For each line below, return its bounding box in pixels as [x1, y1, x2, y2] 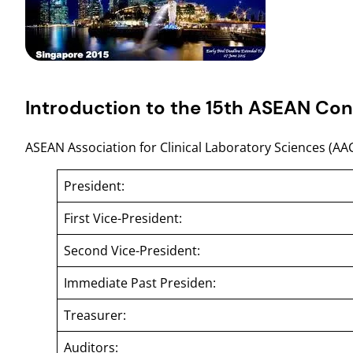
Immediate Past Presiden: [64, 273, 216, 292]
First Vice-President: [64, 209, 182, 227]
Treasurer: [64, 306, 126, 324]
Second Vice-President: [64, 241, 200, 259]
